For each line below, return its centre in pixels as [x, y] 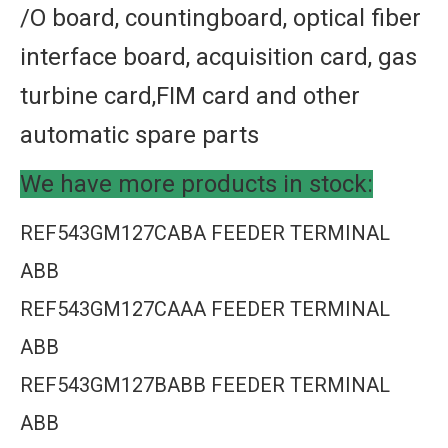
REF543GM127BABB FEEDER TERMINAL [205, 385]
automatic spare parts [139, 135]
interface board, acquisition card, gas [218, 57]
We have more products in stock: [196, 184]
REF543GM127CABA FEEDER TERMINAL [205, 233]
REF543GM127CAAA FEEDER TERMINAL [205, 309]
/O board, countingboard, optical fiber [220, 18]
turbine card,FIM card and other [190, 96]
